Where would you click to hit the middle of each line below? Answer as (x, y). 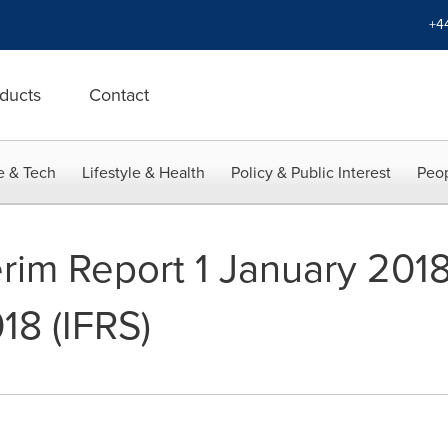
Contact (119, 95)
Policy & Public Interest (311, 172)
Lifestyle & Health (143, 172)
